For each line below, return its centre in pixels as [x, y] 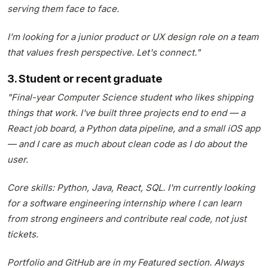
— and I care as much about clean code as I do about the [127, 144]
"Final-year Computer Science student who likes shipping [130, 97]
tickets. [23, 234]
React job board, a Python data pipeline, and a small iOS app [134, 128]
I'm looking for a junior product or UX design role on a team [133, 37]
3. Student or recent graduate [85, 78]
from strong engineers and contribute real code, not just [127, 218]
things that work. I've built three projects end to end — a [126, 112]
